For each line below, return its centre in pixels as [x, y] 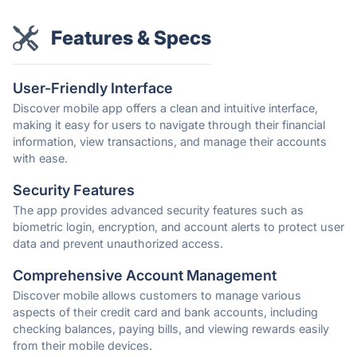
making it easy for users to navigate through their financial [169, 125]
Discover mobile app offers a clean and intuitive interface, [165, 108]
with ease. [40, 159]
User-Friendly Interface [93, 88]
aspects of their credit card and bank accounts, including [165, 312]
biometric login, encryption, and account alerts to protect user [178, 227]
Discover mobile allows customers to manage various [157, 296]
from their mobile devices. [82, 346]
